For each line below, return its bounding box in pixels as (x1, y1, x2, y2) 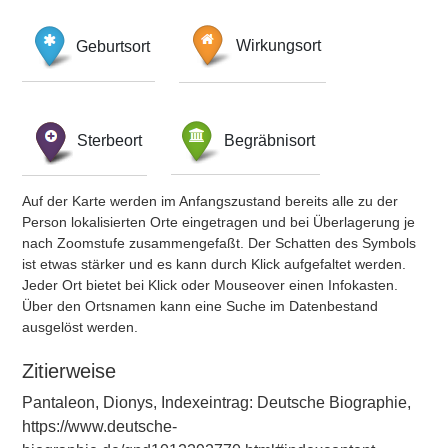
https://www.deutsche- (22, 418, 177, 435)
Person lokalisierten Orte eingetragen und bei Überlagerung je (22, 214, 415, 230)
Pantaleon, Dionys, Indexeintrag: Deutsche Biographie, (22, 394, 411, 411)
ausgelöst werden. (22, 319, 138, 335)
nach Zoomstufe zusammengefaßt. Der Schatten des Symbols (22, 235, 416, 251)
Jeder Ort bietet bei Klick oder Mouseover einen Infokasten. (22, 277, 398, 293)
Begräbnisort (224, 131, 315, 149)
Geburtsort (76, 37, 150, 55)
